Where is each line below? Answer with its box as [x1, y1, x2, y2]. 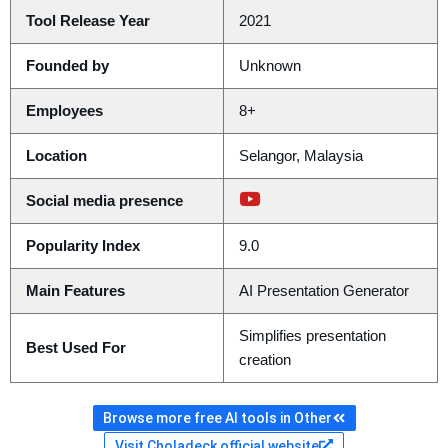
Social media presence [25, 193, 183, 210]
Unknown [238, 58, 301, 75]
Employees [25, 103, 103, 120]
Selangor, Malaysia [238, 148, 363, 165]
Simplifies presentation [238, 328, 386, 345]
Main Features [25, 283, 125, 300]
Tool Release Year [25, 13, 150, 30]
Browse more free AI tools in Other [102, 410, 332, 427]
